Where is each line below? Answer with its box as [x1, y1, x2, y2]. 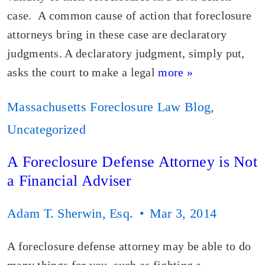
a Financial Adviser [7, 172, 132, 189]
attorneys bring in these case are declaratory [7, 28, 227, 41]
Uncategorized [7, 122, 86, 137]
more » [158, 66, 193, 79]
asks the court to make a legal [7, 66, 159, 79]
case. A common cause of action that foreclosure [7, 9, 252, 22]
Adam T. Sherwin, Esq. [7, 206, 134, 221]
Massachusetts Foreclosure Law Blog [7, 99, 211, 114]
